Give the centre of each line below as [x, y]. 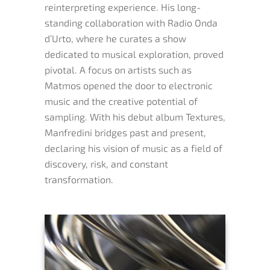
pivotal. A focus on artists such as [118, 70]
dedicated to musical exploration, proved [134, 54]
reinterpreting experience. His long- [123, 7]
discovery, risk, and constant [106, 164]
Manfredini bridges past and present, [125, 132]
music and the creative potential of [121, 101]
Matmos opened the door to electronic [129, 85]
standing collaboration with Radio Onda [131, 23]
